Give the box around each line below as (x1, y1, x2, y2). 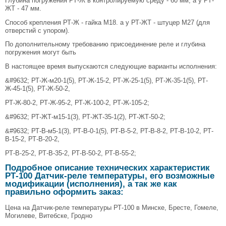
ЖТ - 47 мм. (5, 4, 41, 12)
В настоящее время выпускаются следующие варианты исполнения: (5, 63, 217, 71)
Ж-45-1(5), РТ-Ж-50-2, (5, 85, 70, 93)
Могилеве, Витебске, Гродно (5, 211, 92, 219)
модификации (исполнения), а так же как (5, 179, 177, 189)
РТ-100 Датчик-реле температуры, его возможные (5, 171, 214, 181)
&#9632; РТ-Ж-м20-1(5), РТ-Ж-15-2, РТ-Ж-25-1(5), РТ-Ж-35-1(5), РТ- (5, 77, 208, 85)
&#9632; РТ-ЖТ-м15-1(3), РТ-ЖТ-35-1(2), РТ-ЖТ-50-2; (5, 113, 165, 121)
